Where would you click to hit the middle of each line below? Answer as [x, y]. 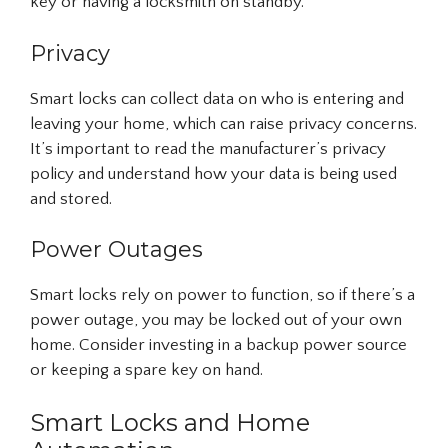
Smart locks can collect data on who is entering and [217, 98]
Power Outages [116, 250]
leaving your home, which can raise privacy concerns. [223, 123]
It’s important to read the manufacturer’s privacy [208, 148]
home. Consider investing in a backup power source [218, 345]
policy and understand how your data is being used [213, 173]
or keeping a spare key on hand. [146, 370]
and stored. [71, 198]
